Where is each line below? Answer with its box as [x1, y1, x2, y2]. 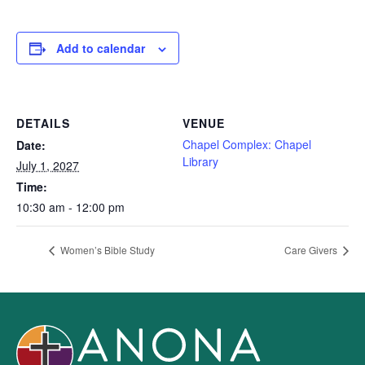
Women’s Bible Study [58, 243, 155, 257]
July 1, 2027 [16, 157, 79, 174]
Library [182, 153, 218, 169]
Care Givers [284, 243, 340, 257]
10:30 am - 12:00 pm [16, 199, 125, 215]
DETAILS [16, 115, 70, 131]
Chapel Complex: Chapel [182, 136, 311, 152]
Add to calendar [56, 40, 145, 56]
